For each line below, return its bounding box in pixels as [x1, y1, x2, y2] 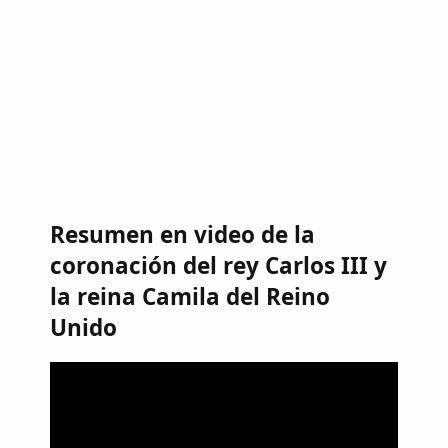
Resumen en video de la [50, 219, 315, 251]
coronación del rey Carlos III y [50, 250, 387, 282]
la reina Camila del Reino [50, 281, 330, 313]
